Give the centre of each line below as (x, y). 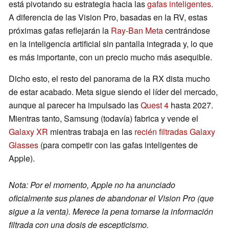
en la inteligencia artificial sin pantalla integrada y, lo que (111, 43)
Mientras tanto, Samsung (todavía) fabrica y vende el (104, 118)
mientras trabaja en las (91, 131)
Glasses (24, 145)
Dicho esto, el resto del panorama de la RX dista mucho (109, 78)
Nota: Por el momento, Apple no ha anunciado (92, 185)
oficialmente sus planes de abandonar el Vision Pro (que (111, 198)
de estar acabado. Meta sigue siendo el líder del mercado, (113, 91)
